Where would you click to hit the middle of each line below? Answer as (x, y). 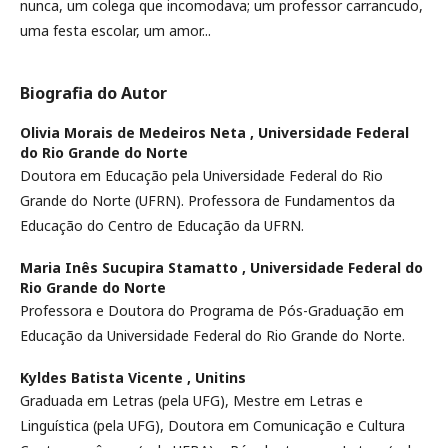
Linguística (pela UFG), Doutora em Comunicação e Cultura (212, 425)
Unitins (220, 377)
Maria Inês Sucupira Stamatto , (135, 267)
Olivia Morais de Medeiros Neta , (139, 132)
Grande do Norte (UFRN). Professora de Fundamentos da (207, 200)
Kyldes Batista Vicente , (107, 377)
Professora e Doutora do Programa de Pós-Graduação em (212, 310)
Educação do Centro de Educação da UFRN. (164, 225)
